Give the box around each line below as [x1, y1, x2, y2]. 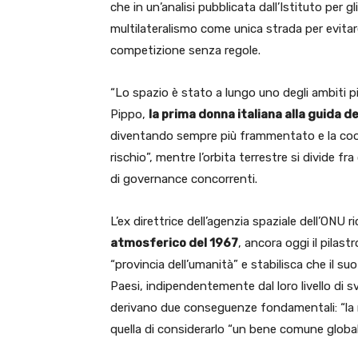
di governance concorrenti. [110, 172, 257, 186]
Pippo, [110, 107, 149, 121]
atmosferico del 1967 [110, 236, 238, 250]
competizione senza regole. [110, 43, 261, 58]
